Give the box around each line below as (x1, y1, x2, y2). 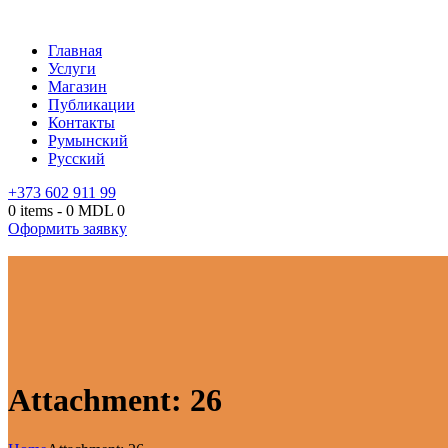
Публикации (48, 96, 135, 113)
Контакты (48, 114, 115, 131)
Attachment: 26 (8, 382, 222, 419)
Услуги (48, 60, 96, 77)
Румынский (48, 132, 128, 149)
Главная (48, 42, 102, 59)
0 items (8, 202, 53, 219)
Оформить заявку (8, 220, 127, 237)
